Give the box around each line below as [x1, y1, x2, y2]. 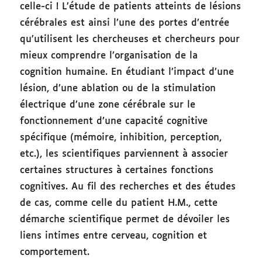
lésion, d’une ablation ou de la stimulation [20, 84, 216, 94]
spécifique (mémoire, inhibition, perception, [20, 133, 222, 143]
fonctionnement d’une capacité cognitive [20, 116, 208, 127]
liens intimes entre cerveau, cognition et [20, 231, 208, 242]
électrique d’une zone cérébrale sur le [20, 100, 196, 111]
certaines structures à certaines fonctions [20, 166, 214, 176]
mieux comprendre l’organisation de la [20, 51, 198, 61]
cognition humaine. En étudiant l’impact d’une [20, 67, 235, 78]
